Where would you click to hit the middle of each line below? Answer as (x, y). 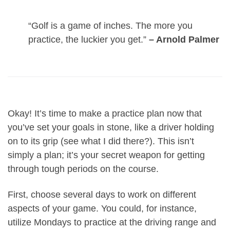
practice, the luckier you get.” (89, 40)
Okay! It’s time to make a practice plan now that (105, 114)
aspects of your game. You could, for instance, (102, 208)
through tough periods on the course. (83, 169)
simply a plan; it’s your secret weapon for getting (106, 155)
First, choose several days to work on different (102, 194)
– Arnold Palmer (184, 40)
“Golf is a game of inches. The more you (110, 26)
